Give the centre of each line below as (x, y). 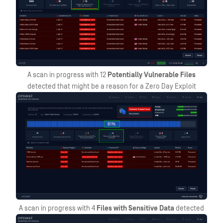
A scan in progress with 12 (67, 75)
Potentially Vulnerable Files (152, 75)
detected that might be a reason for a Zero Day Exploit (111, 87)
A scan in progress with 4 (58, 208)
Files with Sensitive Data (135, 208)
